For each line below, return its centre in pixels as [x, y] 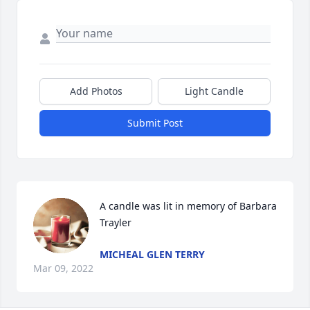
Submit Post [155, 123]
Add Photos [96, 91]
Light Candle [214, 91]
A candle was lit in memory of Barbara [188, 206]
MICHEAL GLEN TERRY [152, 255]
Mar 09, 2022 [63, 268]
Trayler [116, 223]
